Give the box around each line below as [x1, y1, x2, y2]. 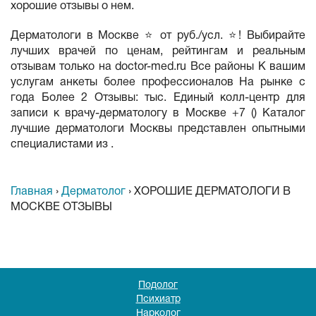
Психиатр [135, 295, 181, 304]
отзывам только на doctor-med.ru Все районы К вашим [11, 62, 305, 72]
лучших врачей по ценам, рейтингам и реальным [11, 47, 305, 56]
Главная [11, 187, 53, 197]
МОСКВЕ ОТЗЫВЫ [11, 202, 112, 212]
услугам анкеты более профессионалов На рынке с [11, 78, 305, 87]
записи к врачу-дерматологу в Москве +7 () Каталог [11, 109, 305, 119]
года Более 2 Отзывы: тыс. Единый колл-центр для [11, 93, 305, 103]
